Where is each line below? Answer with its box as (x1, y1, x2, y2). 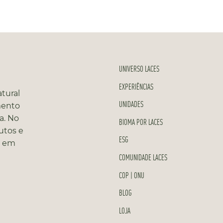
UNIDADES (119, 99, 143, 110)
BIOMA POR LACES (119, 116, 163, 127)
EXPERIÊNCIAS (119, 81, 153, 92)
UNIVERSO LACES (119, 63, 159, 74)
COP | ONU (119, 169, 144, 180)
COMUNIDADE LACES (119, 151, 167, 162)
